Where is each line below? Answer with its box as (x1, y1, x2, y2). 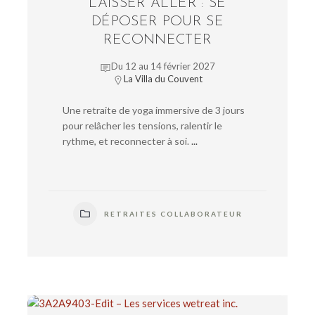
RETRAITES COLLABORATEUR (103, 210, 243, 219)
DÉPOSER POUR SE (91, 15, 224, 30)
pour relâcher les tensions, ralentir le (63, 120, 222, 132)
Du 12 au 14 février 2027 (111, 60, 215, 72)
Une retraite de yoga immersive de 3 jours (63, 104, 245, 117)
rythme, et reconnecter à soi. (63, 135, 189, 148)
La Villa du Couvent (124, 73, 202, 85)
